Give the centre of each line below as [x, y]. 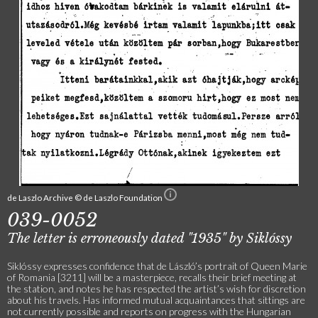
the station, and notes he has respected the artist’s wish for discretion [157, 289]
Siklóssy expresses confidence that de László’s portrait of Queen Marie [157, 266]
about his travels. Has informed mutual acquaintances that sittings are [156, 300]
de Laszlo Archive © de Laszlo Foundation [86, 197]
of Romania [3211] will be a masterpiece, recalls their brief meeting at [152, 277]
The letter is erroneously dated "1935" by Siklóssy [149, 238]
